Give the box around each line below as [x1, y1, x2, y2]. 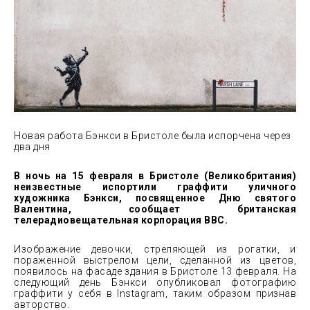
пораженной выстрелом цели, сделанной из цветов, [14, 255, 296, 266]
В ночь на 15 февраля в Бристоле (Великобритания [14, 170, 293, 182]
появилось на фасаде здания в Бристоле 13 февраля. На [14, 266, 296, 277]
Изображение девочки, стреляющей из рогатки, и [14, 244, 296, 255]
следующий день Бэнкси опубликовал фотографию [14, 277, 296, 289]
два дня [14, 141, 51, 153]
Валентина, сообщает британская [14, 203, 296, 215]
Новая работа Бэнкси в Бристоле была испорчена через [14, 130, 291, 142]
